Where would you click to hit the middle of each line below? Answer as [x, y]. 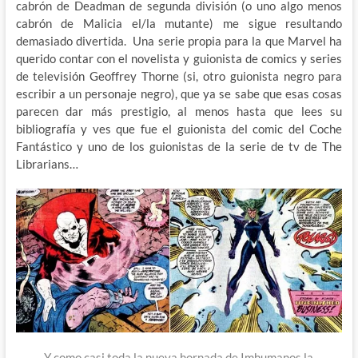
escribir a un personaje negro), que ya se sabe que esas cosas [179, 93]
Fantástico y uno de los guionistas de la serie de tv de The [179, 146]
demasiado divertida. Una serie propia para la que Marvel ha [179, 40]
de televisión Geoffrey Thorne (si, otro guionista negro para [179, 76]
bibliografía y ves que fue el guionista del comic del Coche [179, 128]
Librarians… [47, 163]
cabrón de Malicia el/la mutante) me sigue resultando [179, 23]
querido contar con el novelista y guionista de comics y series [179, 58]
